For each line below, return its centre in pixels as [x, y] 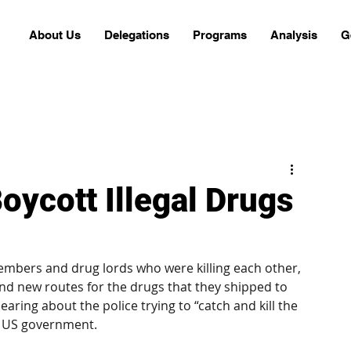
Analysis [294, 35]
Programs [220, 35]
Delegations [137, 35]
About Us [55, 35]
